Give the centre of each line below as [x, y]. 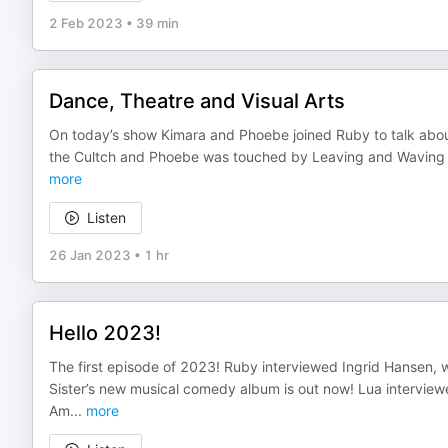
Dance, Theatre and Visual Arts [197, 101]
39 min [157, 23]
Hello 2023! [105, 333]
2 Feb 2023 [86, 23]
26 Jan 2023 [90, 255]
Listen [106, 217]
